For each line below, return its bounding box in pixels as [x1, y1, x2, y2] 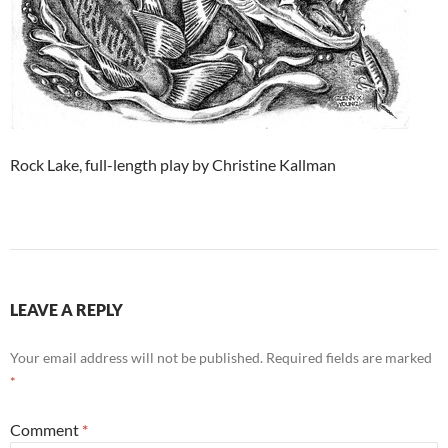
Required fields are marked [266, 349, 432, 367]
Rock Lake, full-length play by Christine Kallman [10, 155, 336, 175]
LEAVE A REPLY [10, 300, 123, 320]
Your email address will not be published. [10, 349, 263, 367]
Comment [10, 420, 82, 440]
